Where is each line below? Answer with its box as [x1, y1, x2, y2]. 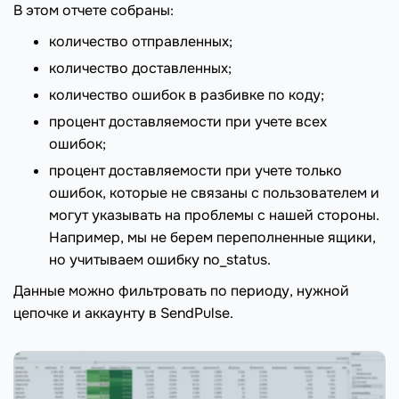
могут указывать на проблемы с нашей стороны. [49, 206, 379, 225]
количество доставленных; [49, 59, 232, 78]
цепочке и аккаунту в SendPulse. [13, 304, 233, 323]
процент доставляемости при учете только [49, 161, 342, 181]
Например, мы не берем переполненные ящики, [49, 228, 376, 248]
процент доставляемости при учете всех [49, 112, 327, 132]
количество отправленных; [49, 32, 232, 52]
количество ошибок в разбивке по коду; [49, 85, 324, 105]
